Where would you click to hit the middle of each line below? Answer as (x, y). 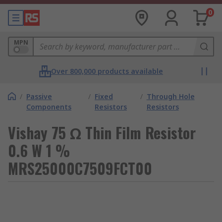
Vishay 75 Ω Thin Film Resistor (102, 133)
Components (49, 107)
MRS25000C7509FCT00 (80, 168)
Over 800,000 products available (107, 71)
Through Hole (170, 96)
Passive (39, 96)
